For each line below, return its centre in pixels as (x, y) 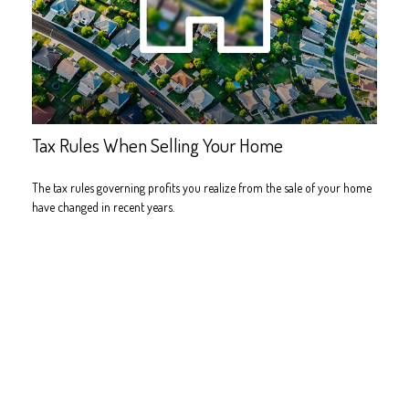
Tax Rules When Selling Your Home (157, 145)
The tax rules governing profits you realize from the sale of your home (202, 187)
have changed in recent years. (103, 206)
